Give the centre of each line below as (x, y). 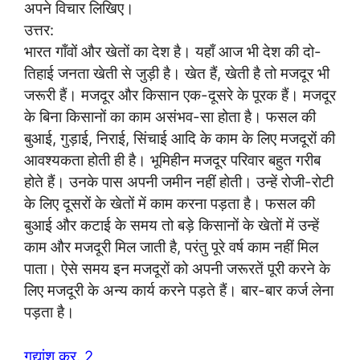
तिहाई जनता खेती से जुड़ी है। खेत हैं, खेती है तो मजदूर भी (177, 74)
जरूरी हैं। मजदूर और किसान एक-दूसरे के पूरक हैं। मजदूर (180, 95)
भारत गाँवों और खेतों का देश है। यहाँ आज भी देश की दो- (173, 52)
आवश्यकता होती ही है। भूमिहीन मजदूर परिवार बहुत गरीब (172, 160)
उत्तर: (39, 30)
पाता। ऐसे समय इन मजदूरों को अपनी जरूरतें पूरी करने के (177, 269)
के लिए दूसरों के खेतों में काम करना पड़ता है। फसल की (170, 204)
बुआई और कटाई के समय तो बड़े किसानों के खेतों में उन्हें (172, 225)
